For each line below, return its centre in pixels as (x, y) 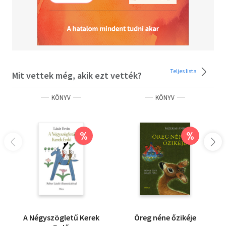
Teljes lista (184, 71)
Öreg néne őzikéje (165, 217)
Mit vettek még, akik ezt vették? (77, 75)
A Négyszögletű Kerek (61, 217)
